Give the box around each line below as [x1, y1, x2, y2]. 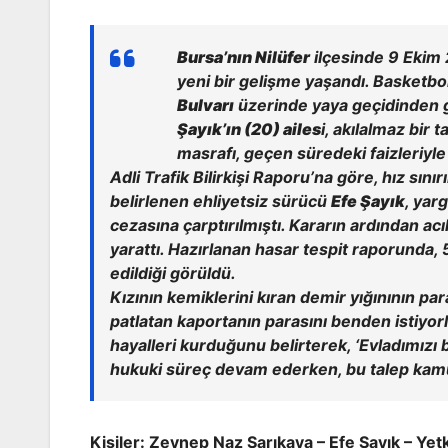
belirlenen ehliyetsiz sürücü [110, 191, 331, 212]
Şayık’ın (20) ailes [177, 119, 321, 140]
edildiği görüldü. [110, 263, 236, 284]
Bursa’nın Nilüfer [177, 47, 310, 68]
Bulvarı [177, 95, 234, 116]
